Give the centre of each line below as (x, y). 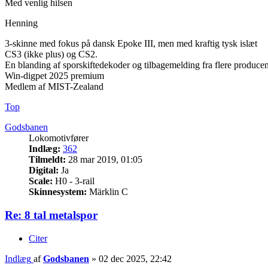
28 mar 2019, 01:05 (104, 160)
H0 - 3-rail (74, 181)
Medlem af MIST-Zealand (54, 87)
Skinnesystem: (58, 192)
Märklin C (107, 192)
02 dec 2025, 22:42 (135, 258)
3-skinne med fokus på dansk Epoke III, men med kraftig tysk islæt (131, 44)
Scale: (41, 181)
